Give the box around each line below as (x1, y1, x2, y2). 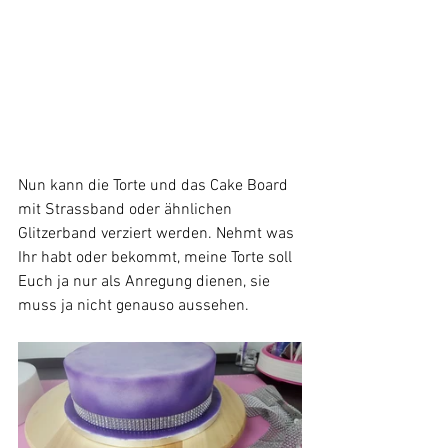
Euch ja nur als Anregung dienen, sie (18, 272, 274, 293)
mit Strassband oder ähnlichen (18, 200, 236, 221)
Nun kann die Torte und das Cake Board (18, 176, 292, 197)
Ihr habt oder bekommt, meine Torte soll (18, 248, 296, 269)
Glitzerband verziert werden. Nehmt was (18, 224, 298, 245)
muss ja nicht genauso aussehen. (18, 296, 249, 317)
